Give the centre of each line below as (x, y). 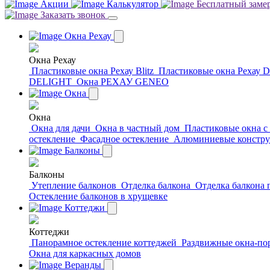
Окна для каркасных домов (85, 253)
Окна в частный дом (137, 128)
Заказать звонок (73, 14)
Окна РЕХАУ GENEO (123, 81)
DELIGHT (50, 81)
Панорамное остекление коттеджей (104, 242)
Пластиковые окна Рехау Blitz (93, 71)
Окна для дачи (61, 128)
